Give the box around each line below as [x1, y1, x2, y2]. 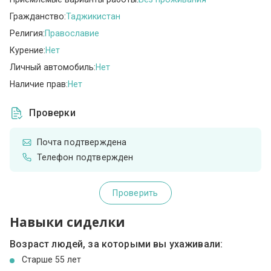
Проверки [29, 107, 76, 119]
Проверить [113, 188, 158, 198]
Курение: [10, 45, 46, 55]
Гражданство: [10, 11, 67, 21]
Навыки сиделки [10, 214, 126, 231]
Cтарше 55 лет [22, 255, 82, 265]
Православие [45, 28, 100, 38]
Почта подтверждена [36, 137, 127, 148]
